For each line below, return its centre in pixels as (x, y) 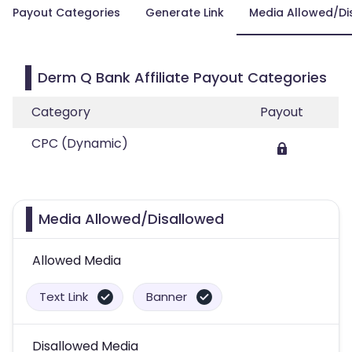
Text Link (64, 297)
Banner (167, 297)
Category (61, 112)
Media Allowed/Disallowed (131, 219)
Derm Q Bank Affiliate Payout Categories (182, 77)
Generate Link (185, 13)
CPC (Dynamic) (80, 143)
